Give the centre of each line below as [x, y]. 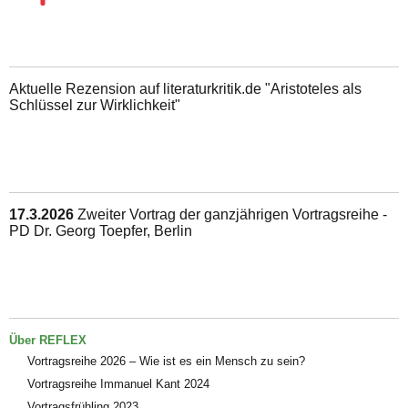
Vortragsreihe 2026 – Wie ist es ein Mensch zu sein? [166, 361]
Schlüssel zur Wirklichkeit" [95, 105]
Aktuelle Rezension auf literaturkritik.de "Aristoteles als [185, 88]
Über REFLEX [48, 340]
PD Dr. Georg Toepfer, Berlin [101, 230]
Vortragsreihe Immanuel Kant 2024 [118, 383]
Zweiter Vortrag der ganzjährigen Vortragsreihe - [232, 214]
